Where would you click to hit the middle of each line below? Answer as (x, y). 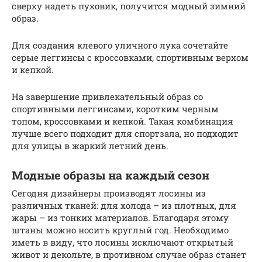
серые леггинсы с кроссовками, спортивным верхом (130, 57)
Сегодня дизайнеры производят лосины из (109, 193)
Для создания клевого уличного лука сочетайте (120, 45)
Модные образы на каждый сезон (111, 175)
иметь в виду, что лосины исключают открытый (123, 242)
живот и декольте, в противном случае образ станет (129, 254)
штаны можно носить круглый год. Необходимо (120, 230)
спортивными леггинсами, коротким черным (115, 109)
